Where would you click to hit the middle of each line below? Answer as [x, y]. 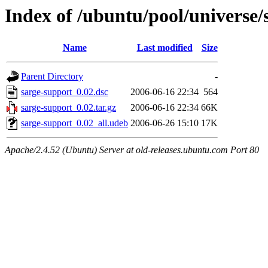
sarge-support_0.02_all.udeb [74, 123]
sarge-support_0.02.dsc [65, 92]
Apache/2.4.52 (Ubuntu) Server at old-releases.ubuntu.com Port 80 [132, 150]
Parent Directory [52, 77]
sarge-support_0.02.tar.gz [68, 108]
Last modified [165, 48]
